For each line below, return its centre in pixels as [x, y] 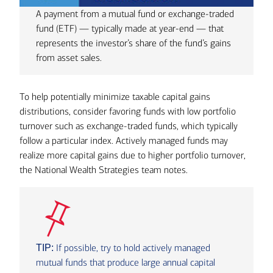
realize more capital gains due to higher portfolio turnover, [133, 155]
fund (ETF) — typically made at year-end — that [130, 29]
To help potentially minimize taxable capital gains [115, 97]
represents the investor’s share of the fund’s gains [134, 43]
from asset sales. [69, 58]
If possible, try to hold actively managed [132, 248]
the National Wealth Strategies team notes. [104, 170]
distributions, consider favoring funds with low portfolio [128, 112]
